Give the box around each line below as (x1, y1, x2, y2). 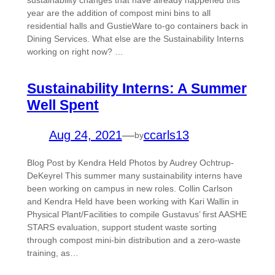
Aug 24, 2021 (48, 128, 122, 142)
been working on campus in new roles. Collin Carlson (26, 184, 233, 194)
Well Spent (26, 97, 99, 114)
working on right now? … (26, 47, 123, 57)
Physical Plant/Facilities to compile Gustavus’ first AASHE (26, 209, 247, 220)
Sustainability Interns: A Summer (26, 80, 247, 97)
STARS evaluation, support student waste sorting (26, 222, 217, 233)
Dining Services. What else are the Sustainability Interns (26, 34, 244, 44)
